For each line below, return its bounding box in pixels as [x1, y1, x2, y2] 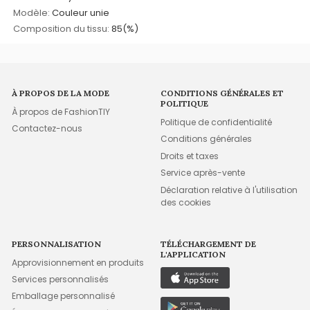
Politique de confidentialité [161, 116, 273, 129]
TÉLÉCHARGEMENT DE [161, 238, 257, 249]
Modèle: [13, 6, 51, 19]
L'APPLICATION [161, 248, 226, 259]
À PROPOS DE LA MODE [12, 87, 110, 98]
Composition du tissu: [13, 21, 110, 35]
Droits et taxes [161, 149, 219, 162]
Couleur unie [52, 6, 110, 19]
